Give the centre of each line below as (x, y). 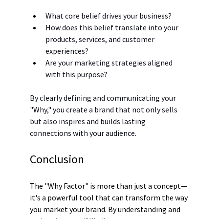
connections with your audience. (83, 133)
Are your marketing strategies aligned (109, 63)
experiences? (67, 51)
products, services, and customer (100, 39)
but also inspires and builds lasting (88, 121)
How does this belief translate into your (112, 28)
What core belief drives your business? (108, 16)
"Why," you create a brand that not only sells (104, 110)
